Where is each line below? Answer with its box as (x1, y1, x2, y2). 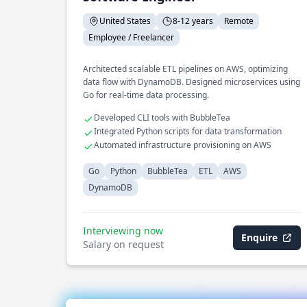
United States (99, 15, 151, 27)
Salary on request (83, 238, 164, 251)
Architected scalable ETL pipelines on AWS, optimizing (83, 63, 288, 75)
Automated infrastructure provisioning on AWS (94, 139, 271, 151)
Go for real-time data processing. (83, 89, 209, 101)
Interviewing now (83, 224, 163, 237)
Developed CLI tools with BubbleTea (94, 112, 230, 123)
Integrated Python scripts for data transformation (94, 125, 282, 137)
